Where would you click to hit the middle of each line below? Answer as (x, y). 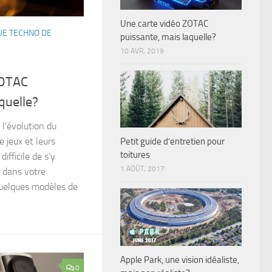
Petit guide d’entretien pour (172, 142)
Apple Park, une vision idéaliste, (180, 260)
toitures (135, 155)
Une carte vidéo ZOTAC (164, 24)
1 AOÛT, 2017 (142, 169)
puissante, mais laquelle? (168, 37)
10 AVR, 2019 (142, 51)
